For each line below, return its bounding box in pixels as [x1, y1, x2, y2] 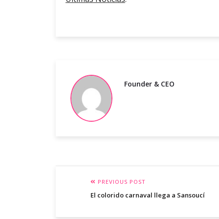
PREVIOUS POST [96, 178, 145, 186]
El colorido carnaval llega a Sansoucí [90, 191, 205, 200]
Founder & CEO [124, 79, 175, 89]
